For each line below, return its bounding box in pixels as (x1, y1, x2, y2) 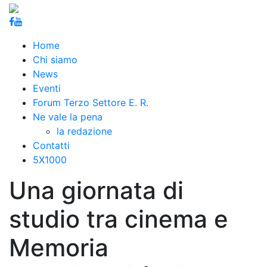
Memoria (9, 233, 108, 262)
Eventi (33, 82, 61, 94)
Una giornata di (9, 176, 184, 205)
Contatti (33, 139, 70, 151)
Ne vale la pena (33, 111, 103, 123)
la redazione (57, 125, 112, 137)
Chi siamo (33, 54, 77, 66)
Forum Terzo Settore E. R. (33, 97, 148, 108)
